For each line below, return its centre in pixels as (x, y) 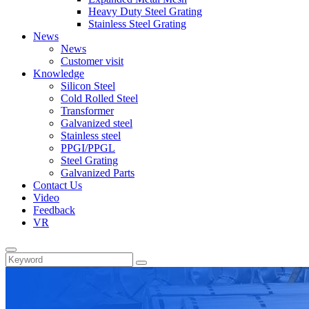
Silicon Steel (88, 86)
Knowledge (59, 73)
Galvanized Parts (98, 172)
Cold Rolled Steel (99, 98)
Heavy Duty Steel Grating (145, 11)
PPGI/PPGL (88, 148)
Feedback (54, 210)
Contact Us (58, 185)
